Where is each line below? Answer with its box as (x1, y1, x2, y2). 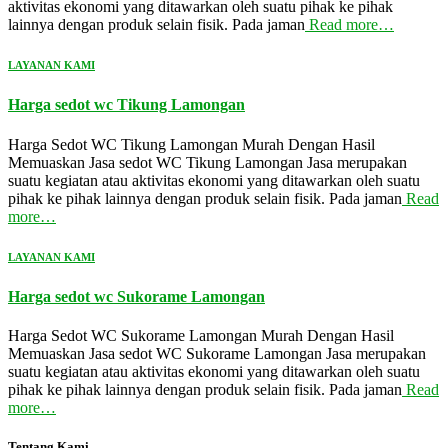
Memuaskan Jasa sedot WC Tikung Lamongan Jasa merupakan (8, 153, 407, 171)
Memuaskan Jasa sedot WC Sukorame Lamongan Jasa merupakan (8, 344, 426, 362)
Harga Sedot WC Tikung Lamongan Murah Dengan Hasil (8, 135, 375, 153)
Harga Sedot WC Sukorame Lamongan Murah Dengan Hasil (8, 326, 394, 344)
